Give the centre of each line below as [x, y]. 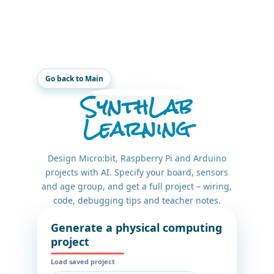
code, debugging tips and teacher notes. [137, 200]
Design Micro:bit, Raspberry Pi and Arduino [137, 158]
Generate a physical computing [136, 228]
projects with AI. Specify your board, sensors [137, 172]
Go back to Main [74, 79]
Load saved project [83, 261]
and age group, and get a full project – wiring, [137, 186]
